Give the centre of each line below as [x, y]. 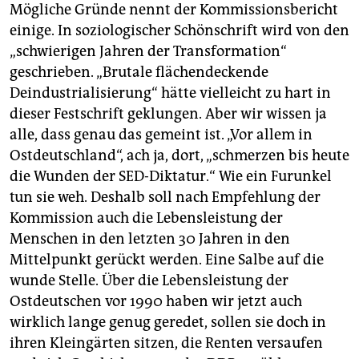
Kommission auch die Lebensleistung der [146, 218]
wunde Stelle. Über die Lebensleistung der [149, 281]
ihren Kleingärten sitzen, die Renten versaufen [166, 343]
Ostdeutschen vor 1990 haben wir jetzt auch [156, 302]
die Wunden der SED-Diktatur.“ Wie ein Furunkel [171, 177]
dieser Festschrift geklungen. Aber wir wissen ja [168, 114]
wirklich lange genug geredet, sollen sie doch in [168, 323]
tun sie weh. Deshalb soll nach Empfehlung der [165, 198]
